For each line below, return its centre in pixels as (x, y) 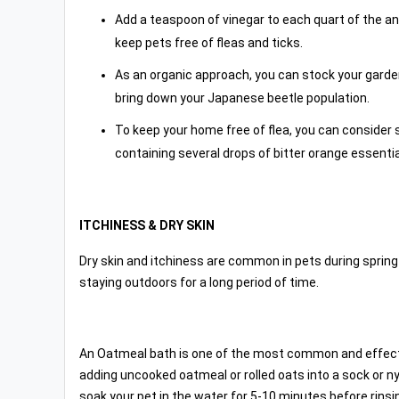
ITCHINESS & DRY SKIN (147, 225)
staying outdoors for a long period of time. (199, 282)
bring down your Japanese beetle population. (242, 98)
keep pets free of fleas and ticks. (209, 43)
